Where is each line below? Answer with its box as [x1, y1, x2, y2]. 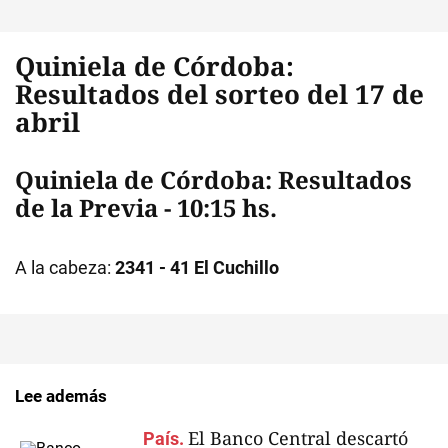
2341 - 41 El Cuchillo [115, 257, 279, 278]
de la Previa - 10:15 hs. [15, 191, 277, 224]
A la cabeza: [15, 257, 115, 278]
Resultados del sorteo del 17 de [15, 76, 424, 112]
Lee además [15, 386, 107, 406]
